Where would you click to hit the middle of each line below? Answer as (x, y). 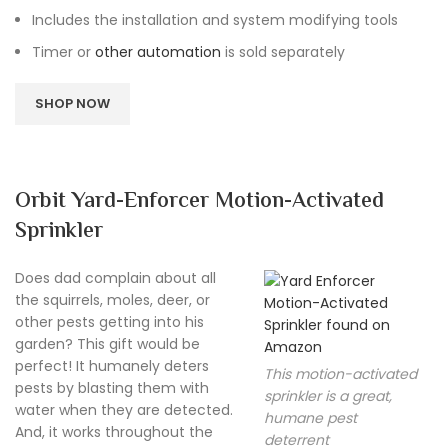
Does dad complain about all (115, 277)
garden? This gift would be (107, 343)
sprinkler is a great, (328, 395)
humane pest (310, 417)
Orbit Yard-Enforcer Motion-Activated (199, 201)
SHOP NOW (72, 103)
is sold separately (283, 51)
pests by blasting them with (112, 387)
